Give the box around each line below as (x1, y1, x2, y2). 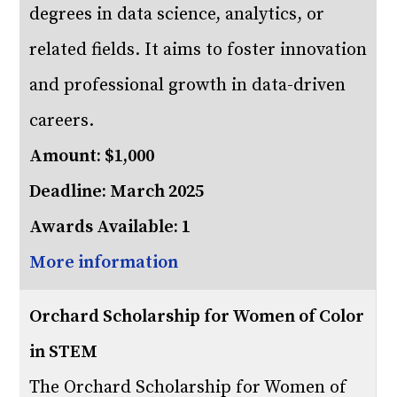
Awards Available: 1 (29, 216, 191, 238)
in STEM (29, 341, 98, 363)
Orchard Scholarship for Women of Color (29, 306, 365, 328)
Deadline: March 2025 (29, 181, 205, 203)
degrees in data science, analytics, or (29, 4, 325, 26)
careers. (29, 110, 95, 132)
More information (29, 252, 179, 274)
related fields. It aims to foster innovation (29, 39, 368, 61)
